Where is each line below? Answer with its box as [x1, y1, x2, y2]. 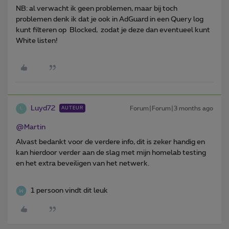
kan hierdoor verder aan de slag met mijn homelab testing [16, 149, 206, 156]
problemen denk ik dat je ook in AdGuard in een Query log [16, 15, 203, 23]
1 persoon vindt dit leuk [31, 187, 108, 194]
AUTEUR [61, 105, 83, 110]
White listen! [16, 37, 58, 44]
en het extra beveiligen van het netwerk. [16, 159, 149, 167]
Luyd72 [31, 104, 55, 112]
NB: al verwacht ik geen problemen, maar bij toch [16, 5, 177, 12]
